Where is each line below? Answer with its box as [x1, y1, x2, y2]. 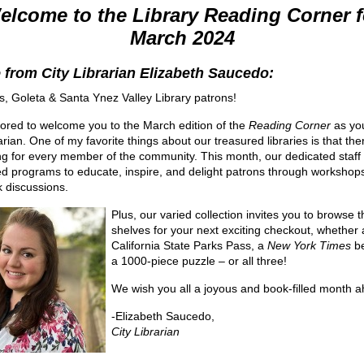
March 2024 [129, 26, 235, 49]
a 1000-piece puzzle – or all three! [111, 253, 290, 267]
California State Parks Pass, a [111, 238, 267, 252]
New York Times [267, 238, 351, 252]
